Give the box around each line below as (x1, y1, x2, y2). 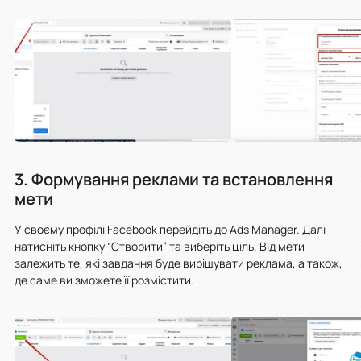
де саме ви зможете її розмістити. (15, 272, 197, 288)
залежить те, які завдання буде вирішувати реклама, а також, (15, 255, 342, 272)
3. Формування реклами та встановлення (15, 168, 333, 191)
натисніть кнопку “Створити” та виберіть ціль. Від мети (15, 239, 305, 255)
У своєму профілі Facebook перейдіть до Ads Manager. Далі (15, 222, 326, 238)
